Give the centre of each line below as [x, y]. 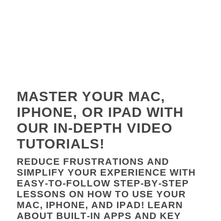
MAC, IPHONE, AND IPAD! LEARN [100, 205]
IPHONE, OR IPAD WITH [100, 112]
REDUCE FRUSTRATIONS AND [93, 162]
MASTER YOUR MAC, [91, 96]
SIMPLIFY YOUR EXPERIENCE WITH [106, 172]
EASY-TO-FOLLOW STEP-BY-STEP [103, 183]
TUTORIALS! [60, 144]
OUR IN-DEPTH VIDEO [94, 128]
